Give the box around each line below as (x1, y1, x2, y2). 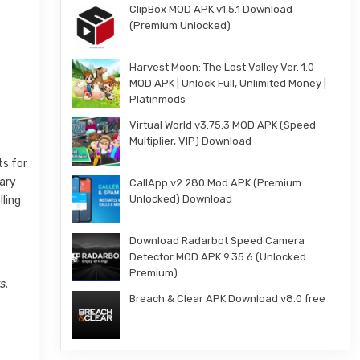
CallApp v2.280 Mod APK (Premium (129, 177, 301, 189)
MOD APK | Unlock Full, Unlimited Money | (129, 77, 326, 89)
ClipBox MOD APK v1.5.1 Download (129, 3, 292, 15)
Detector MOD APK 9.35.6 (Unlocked (129, 251, 306, 263)
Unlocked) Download (129, 193, 232, 205)
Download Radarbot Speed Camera (129, 235, 305, 247)
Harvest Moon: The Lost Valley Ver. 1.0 (129, 61, 314, 73)
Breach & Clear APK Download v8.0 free (129, 292, 325, 305)
